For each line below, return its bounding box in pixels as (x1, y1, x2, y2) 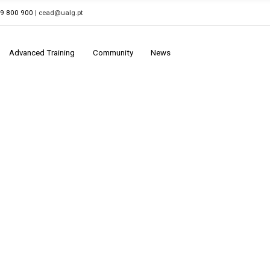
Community (92, 48, 133, 57)
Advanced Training (8, 48, 75, 57)
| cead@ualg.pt (35, 8, 83, 17)
